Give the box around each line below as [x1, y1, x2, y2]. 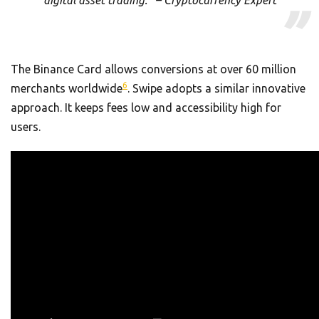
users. [11, 120, 41, 133]
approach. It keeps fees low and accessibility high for [11, 100, 281, 114]
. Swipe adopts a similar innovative [127, 81, 305, 95]
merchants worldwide [11, 81, 122, 95]
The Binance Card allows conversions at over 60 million [11, 62, 296, 75]
